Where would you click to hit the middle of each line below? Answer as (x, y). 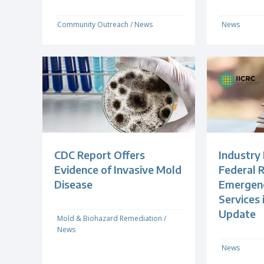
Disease (73, 184)
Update (237, 214)
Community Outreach (93, 25)
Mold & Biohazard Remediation (110, 219)
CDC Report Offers (100, 155)
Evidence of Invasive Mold (118, 170)
